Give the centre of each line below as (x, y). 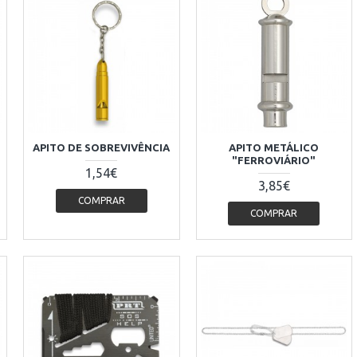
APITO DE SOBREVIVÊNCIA (102, 147)
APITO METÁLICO (274, 147)
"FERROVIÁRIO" (274, 160)
